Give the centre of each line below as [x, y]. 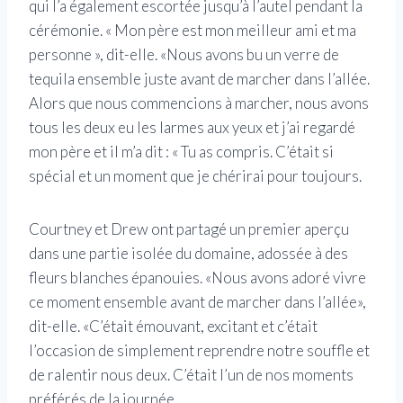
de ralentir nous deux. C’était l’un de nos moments [191, 375]
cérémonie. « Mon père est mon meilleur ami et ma [193, 31]
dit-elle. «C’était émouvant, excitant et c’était [173, 327]
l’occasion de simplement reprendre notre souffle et [199, 351]
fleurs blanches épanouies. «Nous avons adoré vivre [197, 278]
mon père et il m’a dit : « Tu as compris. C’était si [181, 152]
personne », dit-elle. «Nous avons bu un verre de [184, 55]
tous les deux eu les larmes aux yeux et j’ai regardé [192, 128]
